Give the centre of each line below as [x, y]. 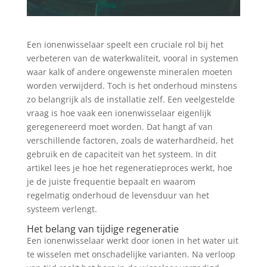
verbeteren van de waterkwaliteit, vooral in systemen [132, 58]
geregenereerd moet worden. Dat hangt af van [119, 126]
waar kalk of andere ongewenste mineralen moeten [129, 72]
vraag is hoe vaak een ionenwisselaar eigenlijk [119, 113]
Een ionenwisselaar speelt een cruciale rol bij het [125, 44]
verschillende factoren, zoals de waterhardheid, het [130, 140]
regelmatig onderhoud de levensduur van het [118, 195]
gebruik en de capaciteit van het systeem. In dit [121, 154]
